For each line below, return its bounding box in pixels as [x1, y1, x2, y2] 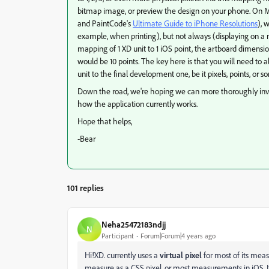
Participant [101, 231, 134, 240]
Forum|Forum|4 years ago [141, 231, 216, 240]
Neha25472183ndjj [101, 219, 166, 229]
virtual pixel [160, 250, 202, 260]
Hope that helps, [77, 116, 132, 126]
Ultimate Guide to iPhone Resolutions [133, 18, 258, 28]
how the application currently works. [77, 98, 198, 109]
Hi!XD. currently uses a [85, 250, 160, 260]
